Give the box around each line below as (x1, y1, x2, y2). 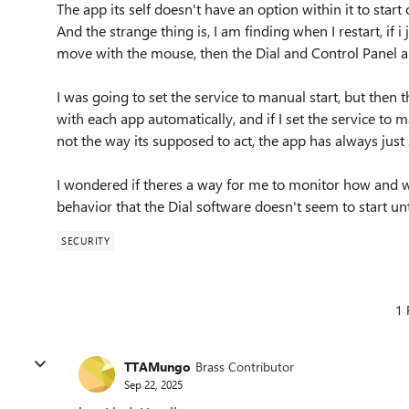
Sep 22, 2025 (124, 376, 183, 392)
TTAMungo (124, 357, 191, 375)
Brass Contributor (195, 357, 294, 375)
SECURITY (61, 234, 110, 247)
